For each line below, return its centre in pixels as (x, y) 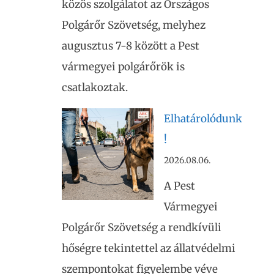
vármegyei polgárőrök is (123, 66)
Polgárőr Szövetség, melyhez (134, 25)
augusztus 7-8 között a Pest (131, 46)
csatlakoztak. (95, 87)
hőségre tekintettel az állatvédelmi (149, 248)
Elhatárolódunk (203, 118)
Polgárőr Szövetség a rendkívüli (142, 228)
